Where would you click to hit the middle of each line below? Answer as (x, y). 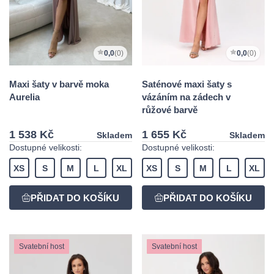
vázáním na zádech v (186, 97)
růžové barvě (170, 109)
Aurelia (24, 97)
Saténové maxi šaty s (187, 84)
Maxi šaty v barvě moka (59, 84)
